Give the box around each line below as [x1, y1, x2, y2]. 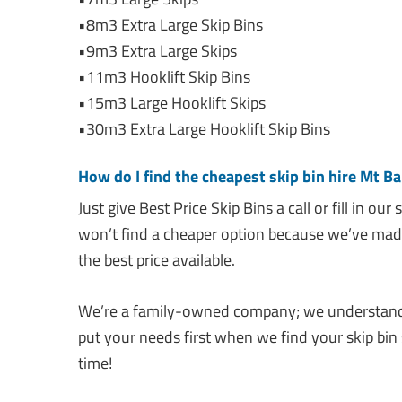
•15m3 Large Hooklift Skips [78, 91, 266, 116]
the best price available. [78, 248, 235, 273]
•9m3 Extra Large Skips [78, 39, 237, 64]
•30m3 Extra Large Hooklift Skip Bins [78, 117, 330, 142]
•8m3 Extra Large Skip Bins [78, 13, 263, 38]
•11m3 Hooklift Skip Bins [78, 65, 250, 90]
